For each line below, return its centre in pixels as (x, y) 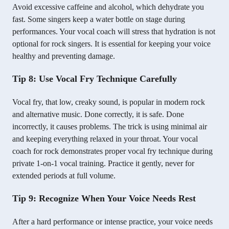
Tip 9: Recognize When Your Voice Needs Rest (104, 199)
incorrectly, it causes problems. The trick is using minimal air (110, 127)
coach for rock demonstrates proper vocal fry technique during (112, 151)
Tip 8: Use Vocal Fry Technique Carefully (95, 79)
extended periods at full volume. (64, 176)
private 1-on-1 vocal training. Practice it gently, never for (103, 164)
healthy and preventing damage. (64, 56)
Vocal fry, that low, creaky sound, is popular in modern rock (109, 102)
